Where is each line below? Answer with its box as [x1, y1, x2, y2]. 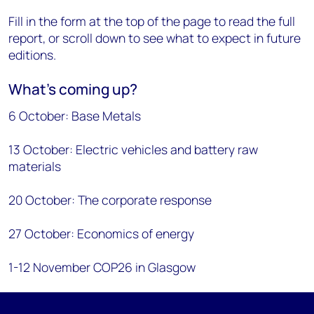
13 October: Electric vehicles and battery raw [8, 141, 258, 158]
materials [8, 158, 61, 175]
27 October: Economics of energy [8, 225, 194, 242]
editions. [8, 46, 56, 63]
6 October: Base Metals [8, 107, 141, 124]
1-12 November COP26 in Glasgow [8, 259, 196, 275]
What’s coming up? [8, 79, 137, 99]
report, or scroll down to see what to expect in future [8, 29, 301, 46]
